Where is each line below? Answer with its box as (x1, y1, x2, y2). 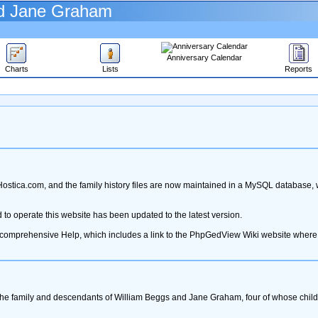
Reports (285, 65, 312, 73)
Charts (4, 65, 28, 73)
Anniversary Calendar (166, 53, 242, 62)
